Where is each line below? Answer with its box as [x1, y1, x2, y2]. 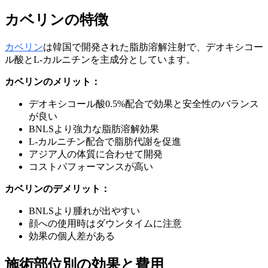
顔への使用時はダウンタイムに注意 [29, 218, 182, 229]
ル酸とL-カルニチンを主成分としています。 [5, 54, 196, 65]
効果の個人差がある [29, 230, 115, 241]
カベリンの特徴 [5, 11, 108, 28]
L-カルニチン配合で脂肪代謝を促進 [29, 136, 181, 147]
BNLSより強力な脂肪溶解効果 [29, 123, 159, 134]
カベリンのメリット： [5, 76, 100, 87]
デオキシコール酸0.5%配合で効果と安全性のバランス [29, 98, 259, 109]
